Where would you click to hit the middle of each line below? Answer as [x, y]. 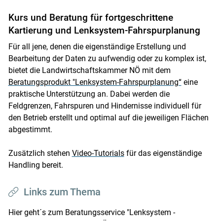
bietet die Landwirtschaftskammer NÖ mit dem [89, 71]
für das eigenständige [163, 153]
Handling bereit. [36, 165]
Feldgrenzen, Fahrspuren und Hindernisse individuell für [105, 106]
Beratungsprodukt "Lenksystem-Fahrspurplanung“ [95, 82]
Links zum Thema [62, 192]
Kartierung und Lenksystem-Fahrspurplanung [104, 31]
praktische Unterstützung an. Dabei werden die [89, 94]
